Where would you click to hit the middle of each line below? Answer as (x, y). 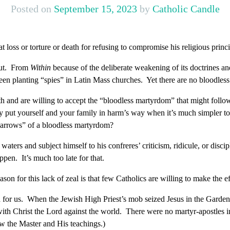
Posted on (32, 9)
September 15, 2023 (95, 9)
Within (42, 68)
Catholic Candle (186, 9)
